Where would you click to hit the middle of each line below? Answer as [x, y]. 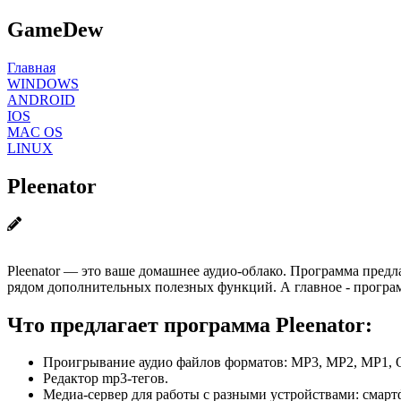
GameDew [55, 29]
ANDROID [41, 99]
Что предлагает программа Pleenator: [190, 324]
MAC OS [35, 132]
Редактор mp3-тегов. [106, 379]
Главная [31, 67]
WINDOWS [43, 83]
